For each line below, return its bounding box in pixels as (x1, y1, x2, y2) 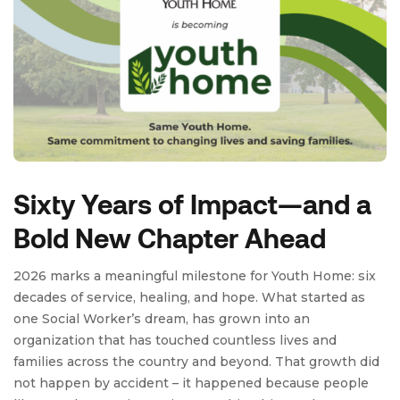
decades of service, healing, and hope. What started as (13, 289, 365, 305)
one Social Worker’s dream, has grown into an (13, 311, 310, 327)
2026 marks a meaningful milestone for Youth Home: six (13, 268, 376, 284)
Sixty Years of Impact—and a (13, 187, 371, 220)
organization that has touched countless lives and (13, 332, 337, 348)
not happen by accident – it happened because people (13, 375, 369, 391)
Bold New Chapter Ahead (13, 221, 326, 254)
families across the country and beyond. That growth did (13, 354, 379, 370)
